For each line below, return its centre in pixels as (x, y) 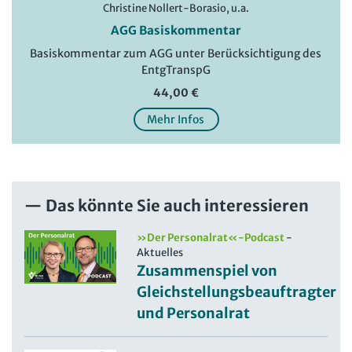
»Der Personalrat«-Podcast (211, 237)
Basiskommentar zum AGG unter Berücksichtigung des (176, 53)
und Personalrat (194, 313)
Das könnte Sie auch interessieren (177, 205)
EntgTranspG (176, 70)
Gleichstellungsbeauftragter (237, 291)
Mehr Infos (176, 119)
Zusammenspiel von (207, 270)
